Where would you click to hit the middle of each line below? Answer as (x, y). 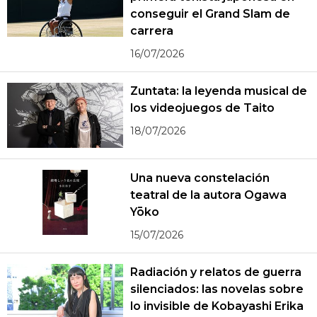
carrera (152, 30)
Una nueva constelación (200, 178)
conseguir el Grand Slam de (210, 13)
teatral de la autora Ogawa (208, 195)
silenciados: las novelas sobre (217, 289)
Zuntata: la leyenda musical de (219, 91)
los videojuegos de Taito (202, 108)
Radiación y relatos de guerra (216, 272)
